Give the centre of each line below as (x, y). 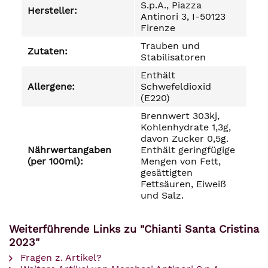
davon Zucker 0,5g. (185, 138)
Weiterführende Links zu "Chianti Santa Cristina (134, 229)
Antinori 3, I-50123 (183, 16)
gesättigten (167, 173)
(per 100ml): (55, 161)
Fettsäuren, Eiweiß (183, 184)
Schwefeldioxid (176, 86)
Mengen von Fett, (181, 161)
